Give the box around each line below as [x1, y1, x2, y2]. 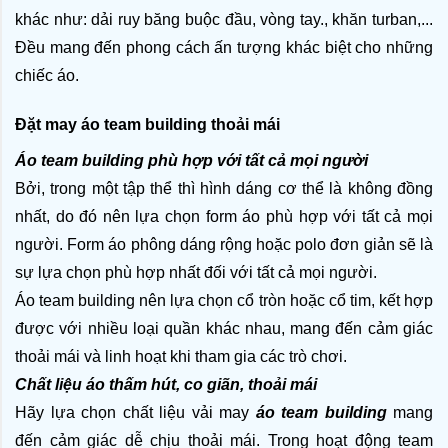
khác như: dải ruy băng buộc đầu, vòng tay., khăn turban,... [15, 10, 433, 28]
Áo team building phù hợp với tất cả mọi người [15, 151, 368, 169]
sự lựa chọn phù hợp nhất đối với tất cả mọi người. [15, 263, 377, 281]
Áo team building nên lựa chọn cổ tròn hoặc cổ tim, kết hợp [15, 291, 433, 309]
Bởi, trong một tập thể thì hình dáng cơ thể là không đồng [15, 179, 433, 197]
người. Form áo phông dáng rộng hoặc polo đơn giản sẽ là [15, 235, 433, 253]
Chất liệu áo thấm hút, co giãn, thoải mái [15, 375, 317, 393]
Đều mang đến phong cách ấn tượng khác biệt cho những [15, 38, 433, 56]
